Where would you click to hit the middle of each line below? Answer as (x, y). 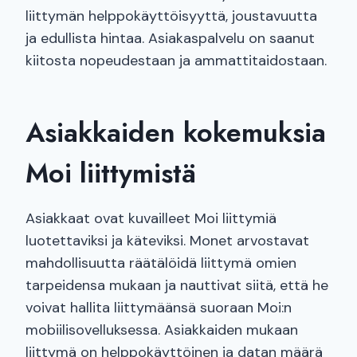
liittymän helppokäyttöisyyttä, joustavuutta (171, 16)
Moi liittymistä (111, 174)
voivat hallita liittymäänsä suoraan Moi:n (159, 308)
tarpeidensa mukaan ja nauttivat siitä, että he (177, 286)
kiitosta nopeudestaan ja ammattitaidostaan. (176, 61)
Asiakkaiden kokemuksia (176, 133)
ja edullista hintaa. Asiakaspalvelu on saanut (170, 39)
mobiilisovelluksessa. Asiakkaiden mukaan (162, 330)
